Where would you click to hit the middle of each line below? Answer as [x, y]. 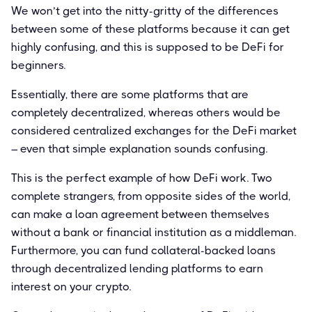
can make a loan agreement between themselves [140, 214]
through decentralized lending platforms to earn [137, 268]
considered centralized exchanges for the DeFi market [154, 130]
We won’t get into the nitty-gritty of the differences [145, 10]
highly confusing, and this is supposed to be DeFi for [148, 47]
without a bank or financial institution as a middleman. [154, 232]
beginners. [38, 65]
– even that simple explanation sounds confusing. [139, 148]
